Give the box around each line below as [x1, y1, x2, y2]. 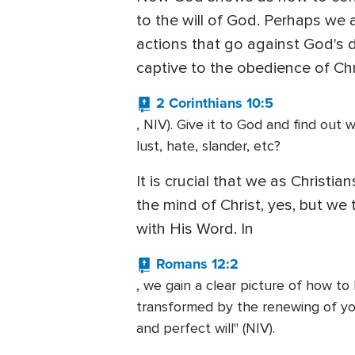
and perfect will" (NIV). [136, 319, 275, 338]
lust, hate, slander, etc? [136, 137, 281, 155]
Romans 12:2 [156, 254, 239, 275]
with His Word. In [136, 219, 254, 239]
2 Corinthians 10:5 [156, 93, 273, 114]
